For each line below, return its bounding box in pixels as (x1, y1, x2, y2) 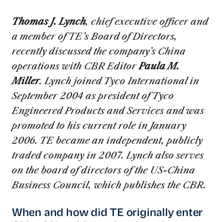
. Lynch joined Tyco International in (39, 75, 199, 87)
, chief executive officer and (85, 15, 208, 28)
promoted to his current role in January (11, 119, 186, 132)
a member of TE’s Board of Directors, (11, 30, 177, 43)
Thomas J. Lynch (11, 15, 86, 28)
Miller (11, 75, 40, 87)
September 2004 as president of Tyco (11, 90, 174, 102)
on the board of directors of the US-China (11, 164, 195, 176)
